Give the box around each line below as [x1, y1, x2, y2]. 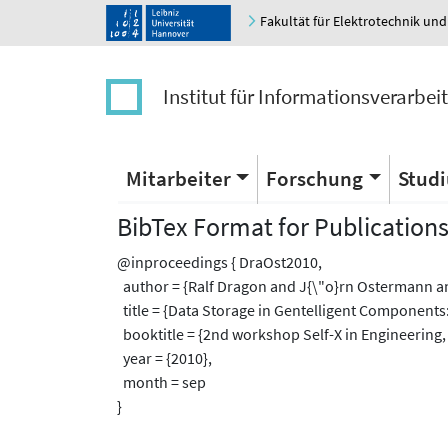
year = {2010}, [117, 348, 212, 369]
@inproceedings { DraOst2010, [117, 252, 322, 273]
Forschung [266, 164, 364, 192]
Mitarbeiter [126, 164, 231, 192]
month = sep [117, 372, 206, 393]
